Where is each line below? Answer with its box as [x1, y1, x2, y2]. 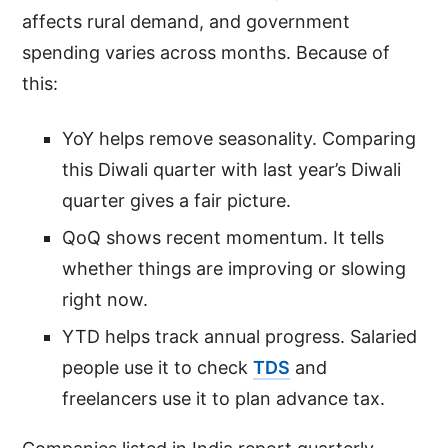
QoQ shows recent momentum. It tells [62, 226, 385, 248]
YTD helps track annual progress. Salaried [62, 325, 418, 347]
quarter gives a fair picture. [62, 189, 292, 211]
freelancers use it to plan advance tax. [62, 387, 386, 409]
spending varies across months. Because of [22, 41, 391, 63]
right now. [62, 288, 149, 310]
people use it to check [62, 356, 254, 378]
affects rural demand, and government [22, 10, 351, 32]
